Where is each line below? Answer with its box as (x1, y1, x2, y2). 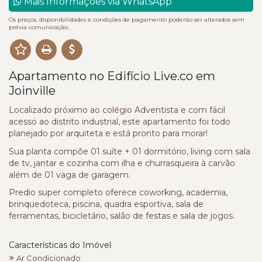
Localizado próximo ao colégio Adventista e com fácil (9, 105, 225, 115)
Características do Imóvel (9, 239, 111, 250)
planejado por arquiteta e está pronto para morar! (9, 128, 208, 139)
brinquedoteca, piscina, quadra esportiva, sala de (9, 199, 204, 209)
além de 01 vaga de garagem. (9, 169, 130, 180)
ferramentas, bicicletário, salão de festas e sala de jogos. (9, 211, 235, 221)
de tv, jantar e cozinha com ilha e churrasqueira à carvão (9, 157, 235, 168)
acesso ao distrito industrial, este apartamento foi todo (9, 116, 230, 127)
